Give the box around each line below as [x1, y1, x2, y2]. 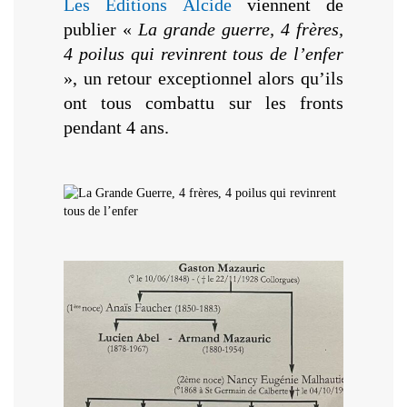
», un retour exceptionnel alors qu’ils [64, 67, 343, 88]
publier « [64, 18, 138, 39]
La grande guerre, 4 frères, [138, 18, 343, 39]
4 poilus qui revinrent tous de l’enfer [64, 43, 343, 64]
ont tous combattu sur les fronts [64, 92, 343, 113]
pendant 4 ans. [64, 116, 169, 137]
